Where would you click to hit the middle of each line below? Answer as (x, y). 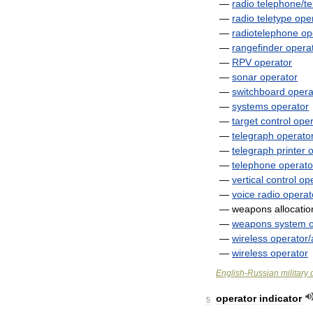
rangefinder (257, 48)
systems (250, 106)
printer (291, 150)
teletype (275, 18)
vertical (248, 180)
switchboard (259, 92)
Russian (263, 273)
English (230, 273)
